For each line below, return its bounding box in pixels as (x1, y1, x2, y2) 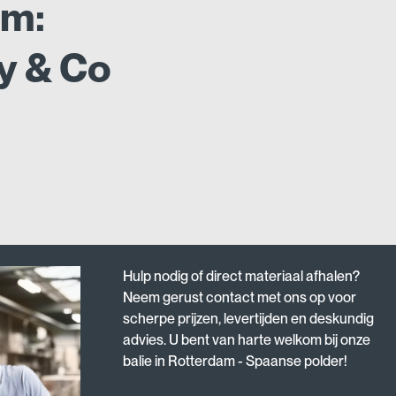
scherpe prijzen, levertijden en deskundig (123, 309, 375, 327)
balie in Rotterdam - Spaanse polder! (123, 352, 348, 369)
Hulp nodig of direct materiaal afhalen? (123, 267, 361, 285)
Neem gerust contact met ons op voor (123, 288, 357, 306)
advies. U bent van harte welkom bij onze (123, 331, 371, 348)
